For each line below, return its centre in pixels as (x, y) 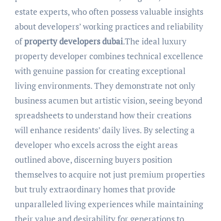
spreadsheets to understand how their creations (103, 115)
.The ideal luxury (154, 41)
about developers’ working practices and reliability (109, 27)
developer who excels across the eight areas (96, 145)
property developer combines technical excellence (109, 56)
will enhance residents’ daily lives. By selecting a (105, 130)
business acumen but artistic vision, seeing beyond (108, 101)
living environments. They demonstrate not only (105, 86)
